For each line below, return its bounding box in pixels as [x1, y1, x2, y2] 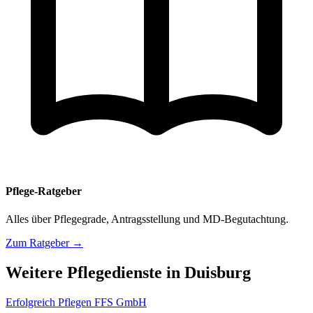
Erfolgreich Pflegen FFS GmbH [6, 296, 147, 308]
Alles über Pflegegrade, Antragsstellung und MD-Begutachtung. [6, 212, 289, 225]
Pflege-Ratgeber [6, 185, 82, 198]
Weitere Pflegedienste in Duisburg [6, 263, 251, 282]
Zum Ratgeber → [6, 236, 83, 249]
